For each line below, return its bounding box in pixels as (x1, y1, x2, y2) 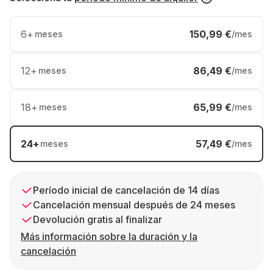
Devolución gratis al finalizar (33, 213, 162, 225)
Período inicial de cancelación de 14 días (33, 184, 219, 196)
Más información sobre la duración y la (21, 230, 197, 243)
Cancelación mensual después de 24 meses (33, 199, 235, 211)
